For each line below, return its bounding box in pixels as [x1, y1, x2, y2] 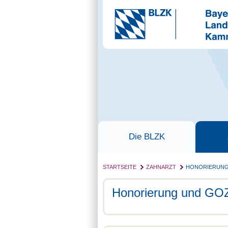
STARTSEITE [103, 164, 136, 170]
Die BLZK [128, 132, 165, 141]
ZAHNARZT [146, 164, 176, 170]
